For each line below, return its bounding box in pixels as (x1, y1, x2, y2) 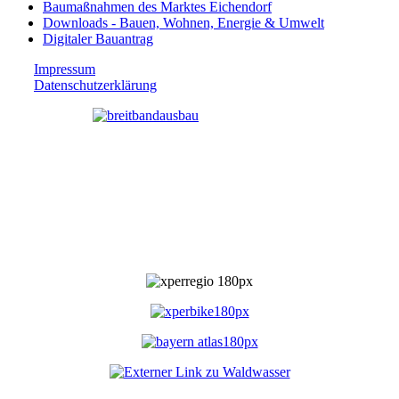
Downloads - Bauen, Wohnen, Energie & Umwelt (43, 14, 324, 30)
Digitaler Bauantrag (43, 30, 153, 46)
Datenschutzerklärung (34, 77, 157, 93)
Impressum (34, 61, 95, 77)
